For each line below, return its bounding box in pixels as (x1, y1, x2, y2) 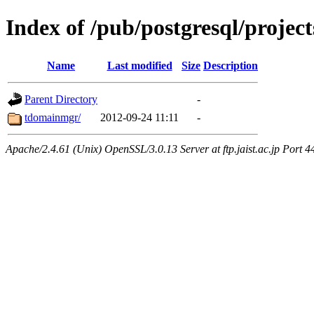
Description (203, 59, 258, 71)
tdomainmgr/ (25, 111, 81, 123)
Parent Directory (25, 93, 97, 105)
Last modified (107, 59, 172, 71)
